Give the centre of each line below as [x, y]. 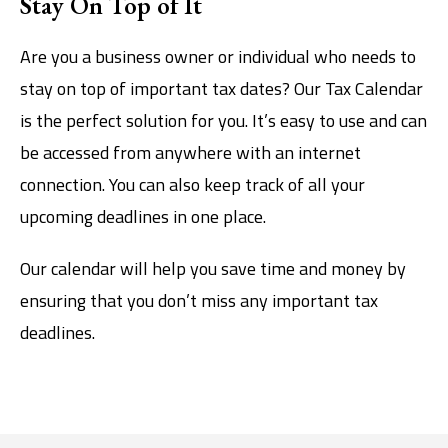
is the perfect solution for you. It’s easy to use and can [223, 120]
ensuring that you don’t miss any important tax [199, 300]
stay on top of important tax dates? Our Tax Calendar [221, 88]
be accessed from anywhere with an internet [190, 152]
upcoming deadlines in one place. [143, 216]
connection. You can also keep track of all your [192, 184]
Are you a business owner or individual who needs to [218, 56]
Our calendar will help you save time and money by [213, 268]
